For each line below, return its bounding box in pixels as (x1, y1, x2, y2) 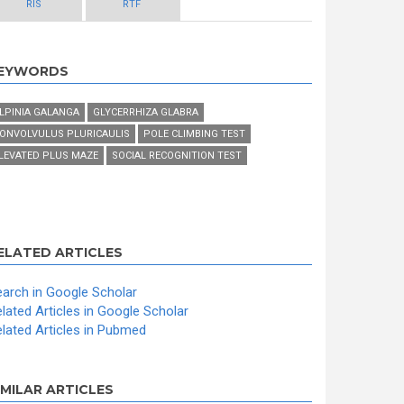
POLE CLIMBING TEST (143, 128, 245, 140)
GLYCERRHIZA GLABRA (93, 106, 198, 118)
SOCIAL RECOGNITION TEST (112, 150, 242, 161)
